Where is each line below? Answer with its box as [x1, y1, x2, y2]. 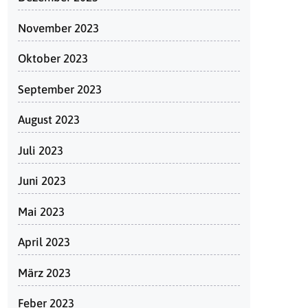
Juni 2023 [18, 174, 66, 188]
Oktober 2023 [18, 52, 88, 65]
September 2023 [18, 82, 102, 96]
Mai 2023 [18, 204, 65, 219]
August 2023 [18, 113, 80, 126]
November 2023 [18, 21, 99, 35]
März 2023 [18, 265, 71, 280]
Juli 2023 [18, 143, 63, 157]
